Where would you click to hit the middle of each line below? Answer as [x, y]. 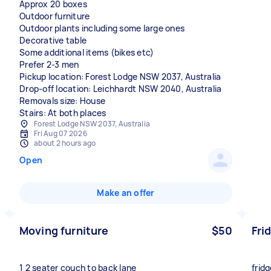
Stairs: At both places [63, 113]
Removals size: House [62, 101]
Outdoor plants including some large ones [102, 28]
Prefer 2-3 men [49, 64]
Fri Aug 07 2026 [60, 133]
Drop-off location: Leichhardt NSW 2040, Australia [121, 89]
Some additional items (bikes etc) [87, 52]
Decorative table [53, 40]
